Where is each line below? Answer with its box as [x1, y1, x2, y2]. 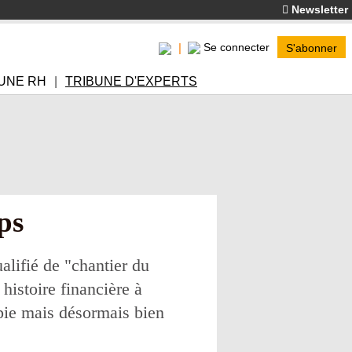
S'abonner [286, 42, 337, 54]
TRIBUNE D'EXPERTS [65, 75, 197, 88]
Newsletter [288, 3, 348, 16]
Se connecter [203, 41, 269, 53]
